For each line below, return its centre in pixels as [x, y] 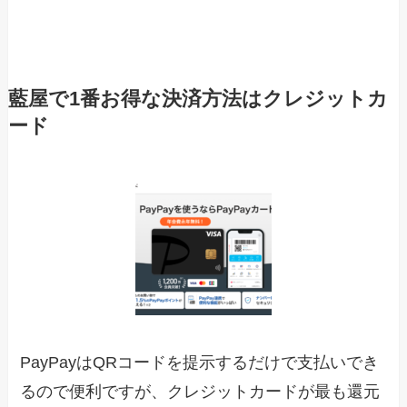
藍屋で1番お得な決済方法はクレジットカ [198, 99]
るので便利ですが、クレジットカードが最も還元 [200, 391]
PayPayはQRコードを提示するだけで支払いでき [200, 362]
